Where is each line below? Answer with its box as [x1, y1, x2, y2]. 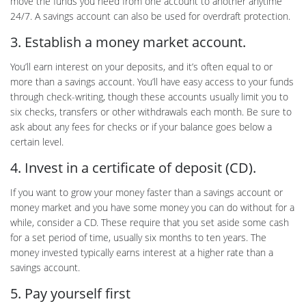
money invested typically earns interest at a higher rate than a [10, 246, 273, 260]
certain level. [10, 135, 64, 149]
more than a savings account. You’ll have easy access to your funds [10, 75, 294, 89]
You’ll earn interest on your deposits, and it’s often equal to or [10, 60, 273, 74]
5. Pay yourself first [10, 283, 130, 303]
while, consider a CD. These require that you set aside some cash [10, 216, 289, 229]
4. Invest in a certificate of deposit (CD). [10, 158, 260, 178]
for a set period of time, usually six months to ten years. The [10, 231, 266, 245]
